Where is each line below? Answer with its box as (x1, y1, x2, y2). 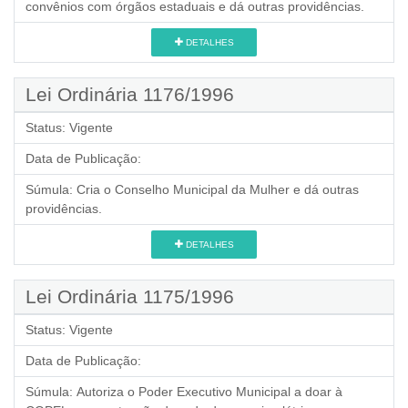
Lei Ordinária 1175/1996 (25, 286, 234, 307)
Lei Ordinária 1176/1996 (25, 84, 234, 105)
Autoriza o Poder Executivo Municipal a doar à (76, 384, 342, 399)
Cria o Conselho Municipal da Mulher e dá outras (76, 182, 359, 197)
